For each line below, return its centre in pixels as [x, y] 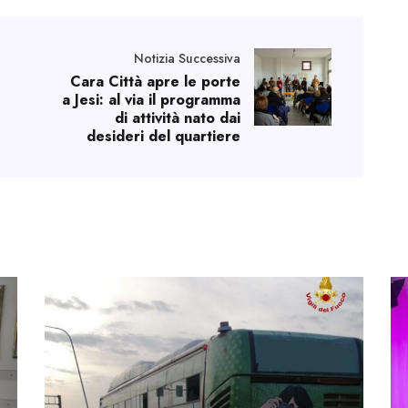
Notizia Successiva [187, 58]
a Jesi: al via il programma [151, 99]
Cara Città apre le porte [155, 81]
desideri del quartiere [163, 136]
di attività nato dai [178, 117]
